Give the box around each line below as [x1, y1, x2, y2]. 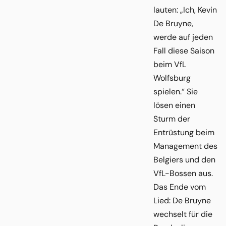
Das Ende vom [153, 182, 206, 193]
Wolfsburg [153, 73, 191, 84]
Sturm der [153, 114, 190, 125]
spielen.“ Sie [153, 86, 198, 97]
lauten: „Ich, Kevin [153, 5, 217, 16]
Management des [153, 141, 217, 152]
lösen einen [153, 100, 195, 111]
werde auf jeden [153, 32, 213, 43]
